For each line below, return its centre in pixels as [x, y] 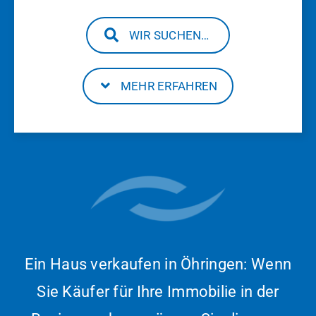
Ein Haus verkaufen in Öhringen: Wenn [158, 264]
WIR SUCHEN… [169, 36]
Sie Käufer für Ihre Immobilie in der [158, 291]
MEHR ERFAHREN [169, 86]
